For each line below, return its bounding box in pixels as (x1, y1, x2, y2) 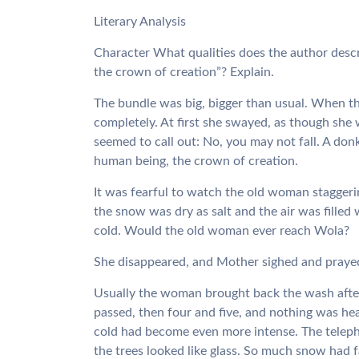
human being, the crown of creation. (94, 155, 298, 167)
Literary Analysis (94, 15, 186, 28)
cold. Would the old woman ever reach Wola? (94, 224, 349, 237)
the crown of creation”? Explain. (94, 66, 274, 79)
